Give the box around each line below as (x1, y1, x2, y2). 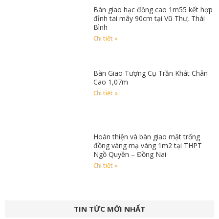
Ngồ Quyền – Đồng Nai (93, 149, 167, 159)
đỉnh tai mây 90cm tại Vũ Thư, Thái (93, 13, 205, 23)
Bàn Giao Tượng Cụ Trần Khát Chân (93, 68, 208, 78)
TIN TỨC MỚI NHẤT (74, 204, 145, 214)
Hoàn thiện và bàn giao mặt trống (93, 131, 200, 141)
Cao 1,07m (93, 77, 129, 87)
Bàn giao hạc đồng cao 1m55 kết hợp (93, 4, 213, 14)
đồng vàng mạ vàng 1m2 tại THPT (93, 140, 202, 150)
